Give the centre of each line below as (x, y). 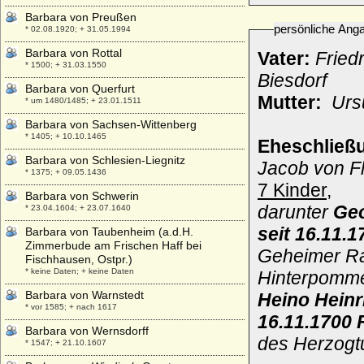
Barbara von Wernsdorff (87, 331)
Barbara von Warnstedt (84, 295)
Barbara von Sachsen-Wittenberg (111, 124)
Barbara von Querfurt (80, 89)
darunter (295, 212)
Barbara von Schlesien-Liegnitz (105, 160)
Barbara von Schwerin (82, 196)
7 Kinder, (295, 190)
